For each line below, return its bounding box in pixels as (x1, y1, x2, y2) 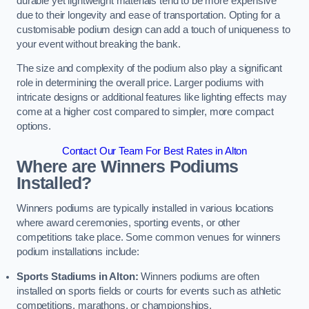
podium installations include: (17, 246, 139, 258)
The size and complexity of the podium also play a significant (17, 63, 283, 74)
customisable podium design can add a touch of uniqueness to (17, 23, 290, 35)
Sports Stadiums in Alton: (17, 270, 139, 282)
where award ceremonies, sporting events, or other (17, 217, 240, 229)
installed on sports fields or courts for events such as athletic (17, 285, 281, 297)
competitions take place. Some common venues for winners (17, 232, 281, 243)
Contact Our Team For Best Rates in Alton (61, 145, 248, 157)
